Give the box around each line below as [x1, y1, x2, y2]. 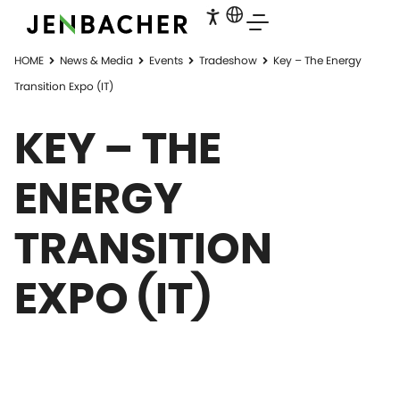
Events [149, 53, 183, 68]
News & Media [60, 53, 133, 68]
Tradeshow [199, 53, 257, 68]
